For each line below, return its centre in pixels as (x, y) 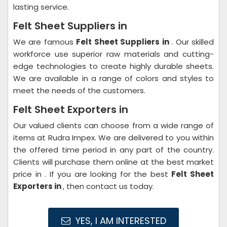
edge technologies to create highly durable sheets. (113, 66)
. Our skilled (193, 42)
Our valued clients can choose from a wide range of (113, 125)
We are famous (45, 42)
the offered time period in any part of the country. (113, 150)
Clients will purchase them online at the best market (113, 162)
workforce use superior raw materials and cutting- (113, 54)
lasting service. (41, 7)
